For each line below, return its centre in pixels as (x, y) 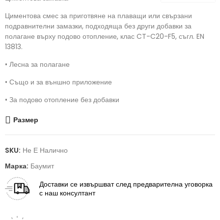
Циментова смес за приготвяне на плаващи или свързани (98, 16)
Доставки (54, 184)
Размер (26, 120)
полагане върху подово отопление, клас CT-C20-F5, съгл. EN (105, 37)
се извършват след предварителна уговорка (141, 184)
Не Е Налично (45, 151)
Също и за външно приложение (61, 82)
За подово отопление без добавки (64, 100)
